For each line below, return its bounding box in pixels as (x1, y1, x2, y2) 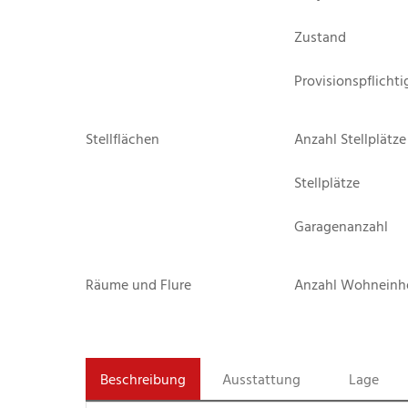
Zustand (294, 25, 347, 49)
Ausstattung (222, 367, 301, 392)
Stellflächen (86, 127, 159, 151)
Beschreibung (100, 367, 186, 392)
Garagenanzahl (294, 214, 389, 239)
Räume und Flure (86, 272, 191, 297)
